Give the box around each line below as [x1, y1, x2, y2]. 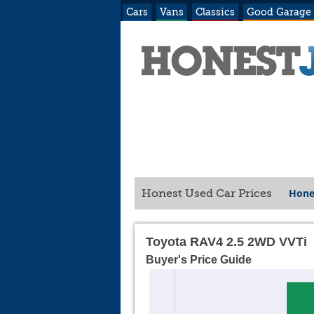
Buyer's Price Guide [146, 254, 252, 266]
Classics [196, 6, 235, 18]
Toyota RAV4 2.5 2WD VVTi [146, 235, 307, 249]
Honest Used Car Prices [142, 187, 275, 200]
